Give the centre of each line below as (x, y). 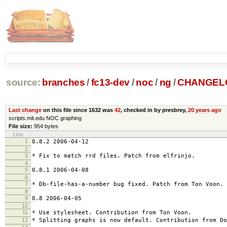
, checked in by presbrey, (154, 110)
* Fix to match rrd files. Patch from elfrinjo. (113, 156)
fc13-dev (110, 83)
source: (23, 83)
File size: (20, 126)
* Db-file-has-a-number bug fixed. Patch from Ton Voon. (128, 184)
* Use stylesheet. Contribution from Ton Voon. (112, 212)
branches (64, 83)
